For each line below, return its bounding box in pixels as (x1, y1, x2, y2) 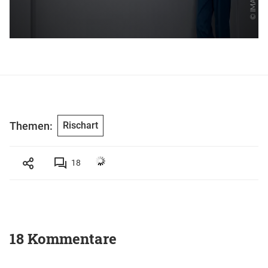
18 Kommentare (10, 229, 117, 249)
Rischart (63, 120, 98, 132)
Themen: (10, 119, 53, 132)
